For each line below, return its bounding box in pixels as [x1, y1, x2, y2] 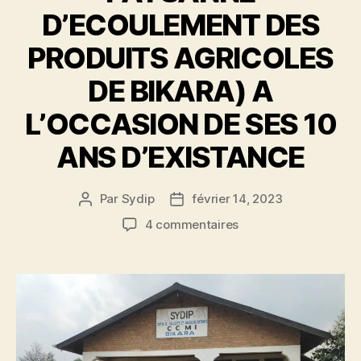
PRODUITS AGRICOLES [27, 39, 334, 76]
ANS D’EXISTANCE [56, 139, 305, 175]
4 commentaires [144, 216, 239, 232]
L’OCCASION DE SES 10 [24, 106, 337, 142]
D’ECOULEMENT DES [41, 6, 320, 43]
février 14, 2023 [192, 190, 283, 206]
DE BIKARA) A [88, 73, 273, 109]
